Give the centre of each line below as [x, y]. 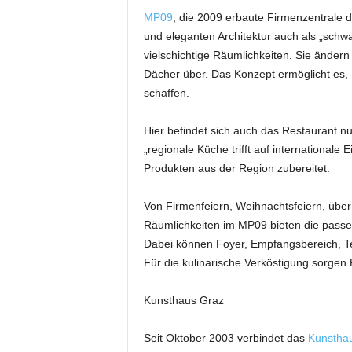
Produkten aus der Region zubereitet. [236, 168]
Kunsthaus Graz [183, 300]
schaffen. [166, 93]
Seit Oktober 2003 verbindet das [225, 338]
